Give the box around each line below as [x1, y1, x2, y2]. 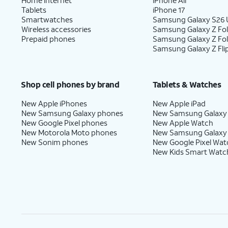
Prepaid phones [21, 33, 75, 44]
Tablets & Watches [152, 78, 221, 90]
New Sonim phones [21, 136, 88, 147]
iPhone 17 [153, 4, 185, 15]
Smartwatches [21, 14, 73, 24]
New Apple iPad [153, 98, 206, 108]
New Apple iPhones [21, 98, 87, 108]
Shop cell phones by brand [21, 78, 120, 90]
